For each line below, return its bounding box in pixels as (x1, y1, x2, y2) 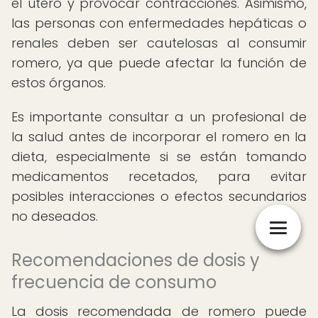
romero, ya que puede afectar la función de (11, 54, 307, 72)
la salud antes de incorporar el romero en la (11, 128, 307, 146)
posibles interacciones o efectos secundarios (11, 187, 307, 205)
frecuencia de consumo (11, 270, 216, 294)
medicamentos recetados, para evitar (11, 168, 307, 185)
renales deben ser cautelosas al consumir (11, 34, 307, 52)
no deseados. (11, 207, 98, 225)
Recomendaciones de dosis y (11, 248, 260, 272)
